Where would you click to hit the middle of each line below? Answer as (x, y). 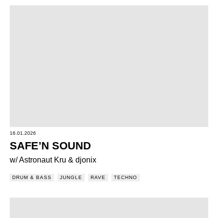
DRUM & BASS (32, 177)
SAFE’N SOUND (50, 146)
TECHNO (126, 177)
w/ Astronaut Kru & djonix (53, 160)
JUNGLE (71, 177)
